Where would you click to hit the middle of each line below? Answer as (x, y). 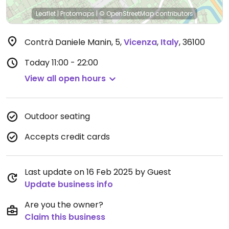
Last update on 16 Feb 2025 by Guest (98, 172)
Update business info (69, 184)
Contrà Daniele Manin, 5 (72, 42)
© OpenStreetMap (127, 14)
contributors (174, 14)
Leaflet (46, 14)
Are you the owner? (64, 205)
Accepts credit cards (67, 137)
